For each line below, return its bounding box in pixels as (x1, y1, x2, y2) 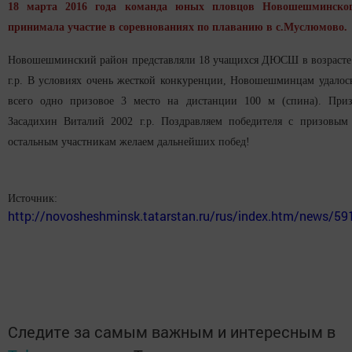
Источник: (8, 192, 57, 205)
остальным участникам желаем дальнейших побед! (8, 136, 250, 148)
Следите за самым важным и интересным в (8, 321, 335, 343)
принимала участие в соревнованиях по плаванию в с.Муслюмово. (8, 21, 347, 34)
